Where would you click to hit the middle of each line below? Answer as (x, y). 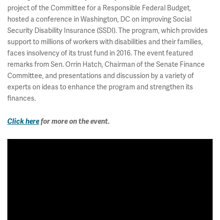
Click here (23, 122)
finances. (22, 98)
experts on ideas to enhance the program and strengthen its (100, 87)
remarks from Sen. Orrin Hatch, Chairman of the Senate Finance (106, 64)
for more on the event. (75, 122)
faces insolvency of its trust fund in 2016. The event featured (100, 53)
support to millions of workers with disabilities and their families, (105, 42)
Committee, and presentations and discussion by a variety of (101, 76)
